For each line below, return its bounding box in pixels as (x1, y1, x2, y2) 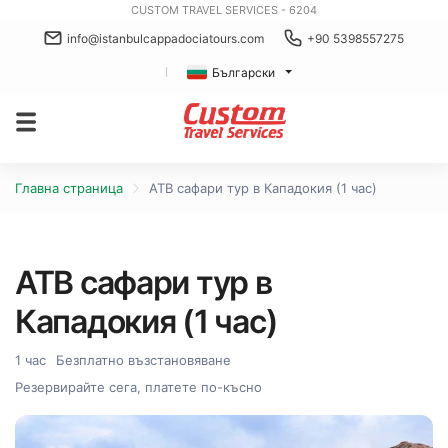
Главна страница (15, 180, 123, 196)
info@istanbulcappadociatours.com (67, 30, 264, 46)
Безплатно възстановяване (56, 352, 231, 368)
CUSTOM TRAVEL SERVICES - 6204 (131, 3, 317, 17)
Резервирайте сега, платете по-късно (15, 379, 262, 395)
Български (211, 64, 275, 80)
